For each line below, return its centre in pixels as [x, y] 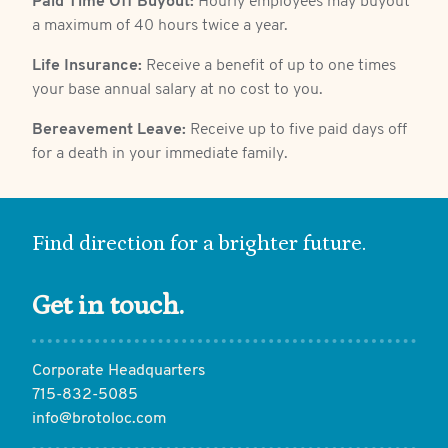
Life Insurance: [87, 66]
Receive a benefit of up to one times [269, 66]
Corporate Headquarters [119, 371]
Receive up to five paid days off [296, 130]
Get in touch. [108, 306]
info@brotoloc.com [99, 419]
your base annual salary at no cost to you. [177, 90]
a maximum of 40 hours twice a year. [160, 26]
